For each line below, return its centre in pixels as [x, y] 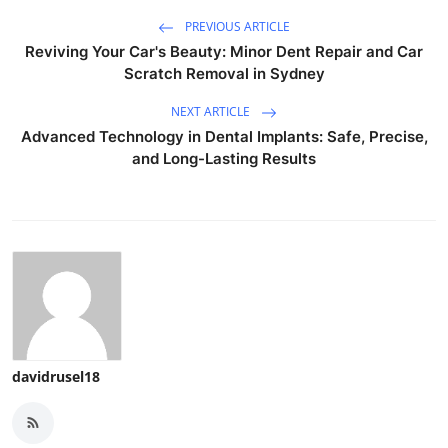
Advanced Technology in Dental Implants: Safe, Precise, [224, 136]
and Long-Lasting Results [224, 158]
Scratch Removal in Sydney [224, 73]
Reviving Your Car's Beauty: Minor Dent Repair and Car [224, 51]
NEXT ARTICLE [212, 111]
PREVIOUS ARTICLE [236, 26]
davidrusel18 [56, 376]
